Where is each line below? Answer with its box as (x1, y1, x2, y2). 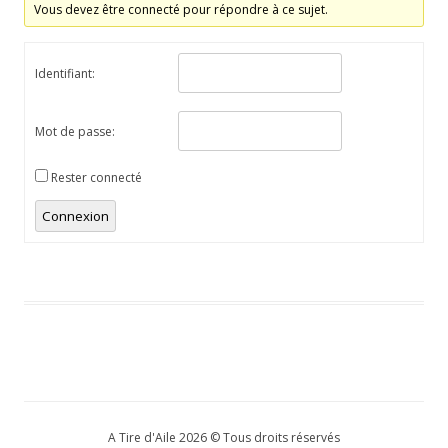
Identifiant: (35, 65, 95, 83)
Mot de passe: (35, 123, 115, 141)
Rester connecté (51, 169, 142, 187)
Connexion (42, 207, 109, 226)
